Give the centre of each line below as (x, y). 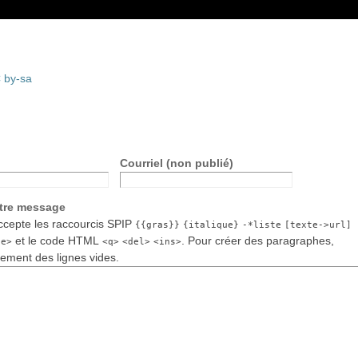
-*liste (262, 225)
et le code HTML (58, 241)
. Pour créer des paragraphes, (258, 241)
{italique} (211, 225)
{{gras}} (158, 225)
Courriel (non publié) (177, 163)
